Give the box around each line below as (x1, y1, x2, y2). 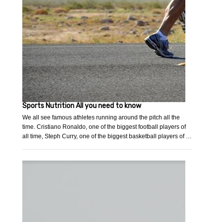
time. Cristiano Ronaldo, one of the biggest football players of (22, 123, 186, 131)
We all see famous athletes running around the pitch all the (22, 114, 180, 121)
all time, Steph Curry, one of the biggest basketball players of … (22, 133, 192, 140)
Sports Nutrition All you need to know (22, 102, 142, 111)
